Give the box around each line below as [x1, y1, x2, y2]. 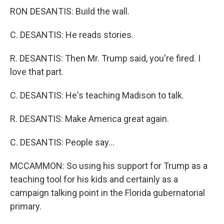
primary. [10, 201, 41, 211]
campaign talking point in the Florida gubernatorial [10, 187, 205, 198]
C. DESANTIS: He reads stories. [10, 29, 133, 40]
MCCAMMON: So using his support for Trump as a [10, 160, 207, 171]
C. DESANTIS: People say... [10, 137, 114, 147]
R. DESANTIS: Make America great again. [10, 113, 169, 124]
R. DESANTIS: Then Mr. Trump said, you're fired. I [10, 53, 200, 63]
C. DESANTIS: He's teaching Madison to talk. [10, 90, 184, 100]
